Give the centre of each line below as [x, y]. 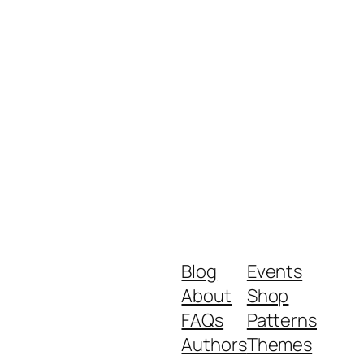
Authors [214, 345]
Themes [279, 345]
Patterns [282, 321]
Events [275, 272]
